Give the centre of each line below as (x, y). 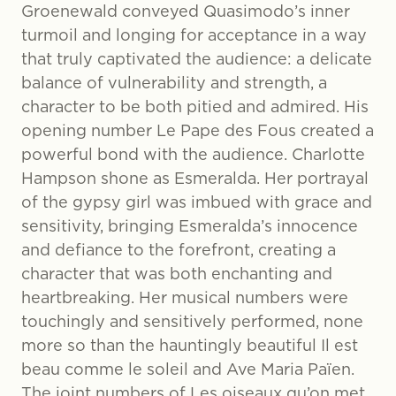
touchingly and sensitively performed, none (192, 321)
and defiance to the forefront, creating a (179, 250)
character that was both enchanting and (177, 274)
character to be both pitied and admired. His (195, 107)
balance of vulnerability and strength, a (174, 83)
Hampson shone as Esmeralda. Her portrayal (195, 178)
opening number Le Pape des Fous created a (198, 130)
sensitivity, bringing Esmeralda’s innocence (190, 226)
